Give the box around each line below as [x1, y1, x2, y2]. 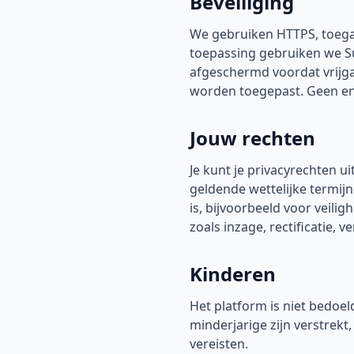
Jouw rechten [190, 125, 315, 151]
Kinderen [190, 261, 276, 287]
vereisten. [190, 335, 248, 352]
